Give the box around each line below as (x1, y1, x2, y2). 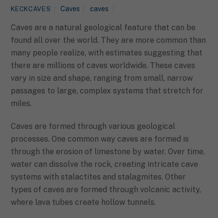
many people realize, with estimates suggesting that (11, 48, 203, 58)
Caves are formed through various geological (11, 122, 176, 131)
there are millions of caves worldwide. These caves (11, 61, 196, 71)
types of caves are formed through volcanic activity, (11, 185, 201, 195)
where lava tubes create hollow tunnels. (11, 198, 156, 207)
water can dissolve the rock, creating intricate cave (11, 160, 199, 169)
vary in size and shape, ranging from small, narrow (11, 73, 193, 83)
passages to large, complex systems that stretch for (11, 86, 204, 96)
